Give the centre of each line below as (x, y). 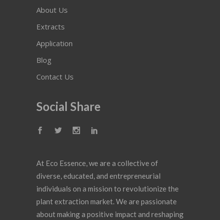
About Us (52, 10)
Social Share (69, 106)
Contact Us (55, 76)
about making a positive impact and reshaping (110, 214)
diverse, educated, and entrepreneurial (98, 176)
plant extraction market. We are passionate (107, 201)
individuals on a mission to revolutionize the (108, 188)
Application (55, 43)
